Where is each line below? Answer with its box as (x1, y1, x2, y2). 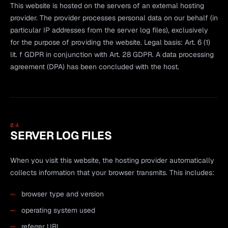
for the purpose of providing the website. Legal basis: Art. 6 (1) (10, 37, 210, 47)
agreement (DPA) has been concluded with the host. (10, 62, 179, 71)
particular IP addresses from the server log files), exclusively (10, 25, 208, 35)
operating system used (21, 205, 95, 215)
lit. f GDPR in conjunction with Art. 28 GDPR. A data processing (10, 49, 214, 59)
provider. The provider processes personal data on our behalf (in (10, 13, 218, 22)
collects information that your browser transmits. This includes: (10, 167, 214, 177)
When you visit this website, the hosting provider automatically (10, 155, 214, 165)
